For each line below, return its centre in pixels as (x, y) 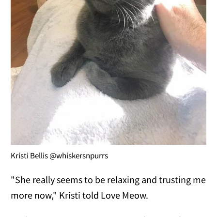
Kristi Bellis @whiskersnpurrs (60, 156)
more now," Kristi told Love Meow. (80, 195)
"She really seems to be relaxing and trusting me (108, 180)
